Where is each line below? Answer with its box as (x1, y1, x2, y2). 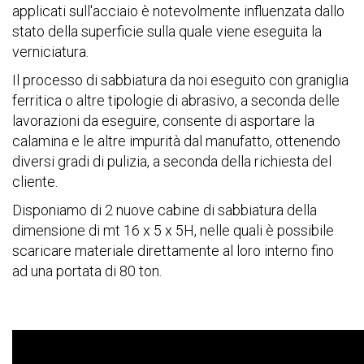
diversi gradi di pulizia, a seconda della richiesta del (12, 152, 331, 170)
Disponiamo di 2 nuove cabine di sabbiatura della (12, 201, 317, 219)
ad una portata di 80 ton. (12, 262, 165, 279)
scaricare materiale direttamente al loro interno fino (12, 241, 334, 259)
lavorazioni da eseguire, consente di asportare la (12, 111, 314, 129)
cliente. (12, 172, 58, 190)
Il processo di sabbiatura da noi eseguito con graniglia (12, 71, 349, 89)
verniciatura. (12, 42, 89, 60)
